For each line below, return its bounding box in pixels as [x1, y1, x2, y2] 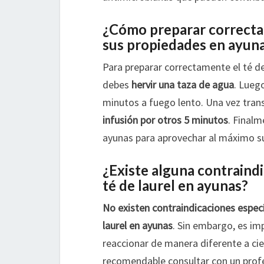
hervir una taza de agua [131, 78, 234, 91]
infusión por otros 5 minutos [103, 113, 228, 127]
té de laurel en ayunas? [103, 177, 248, 194]
